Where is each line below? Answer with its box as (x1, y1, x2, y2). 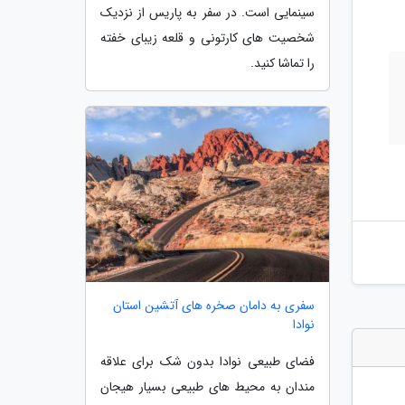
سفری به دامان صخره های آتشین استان (113, 296, 315, 316)
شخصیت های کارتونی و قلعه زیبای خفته (100, 28, 315, 49)
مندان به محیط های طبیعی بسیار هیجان (100, 377, 315, 398)
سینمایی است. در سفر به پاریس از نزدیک (100, 3, 315, 24)
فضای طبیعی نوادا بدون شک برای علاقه (100, 352, 315, 372)
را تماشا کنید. (250, 53, 315, 74)
